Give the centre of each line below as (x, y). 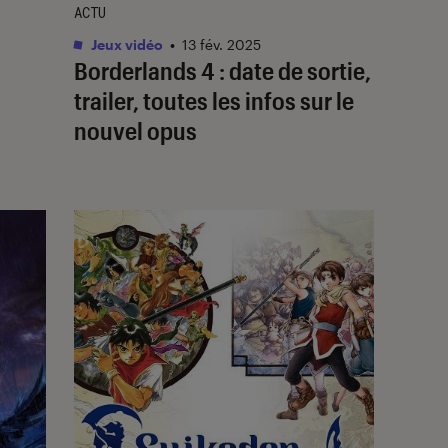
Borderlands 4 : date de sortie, (222, 70)
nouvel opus (135, 130)
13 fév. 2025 (221, 44)
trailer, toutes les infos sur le (214, 100)
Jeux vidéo (125, 44)
